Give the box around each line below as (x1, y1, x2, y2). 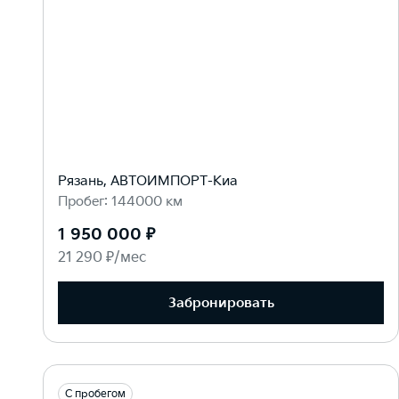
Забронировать (167, 294, 274, 312)
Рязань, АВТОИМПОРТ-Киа (58, 173, 238, 190)
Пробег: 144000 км (58, 193, 183, 210)
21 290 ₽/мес (58, 249, 146, 266)
